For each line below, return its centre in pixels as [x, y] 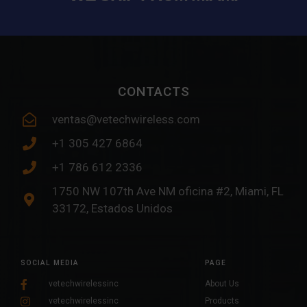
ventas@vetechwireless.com [126, 120]
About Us [222, 284]
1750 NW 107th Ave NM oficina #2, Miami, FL [168, 192]
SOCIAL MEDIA [50, 263]
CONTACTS [153, 92]
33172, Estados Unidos [112, 209]
